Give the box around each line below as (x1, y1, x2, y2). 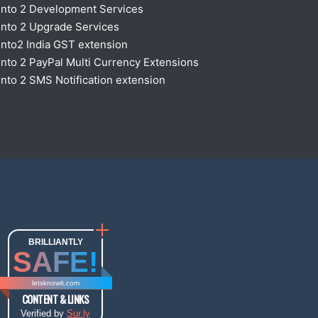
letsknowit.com (31, 278, 79, 287)
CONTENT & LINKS (21, 290, 89, 307)
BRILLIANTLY (28, 236, 83, 247)
